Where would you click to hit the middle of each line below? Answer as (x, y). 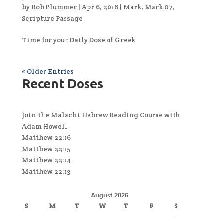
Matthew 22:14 (46, 160)
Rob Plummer (54, 7)
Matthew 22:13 (46, 171)
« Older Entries (48, 71)
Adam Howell (44, 126)
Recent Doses (62, 83)
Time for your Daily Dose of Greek (78, 39)
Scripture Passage (52, 18)
